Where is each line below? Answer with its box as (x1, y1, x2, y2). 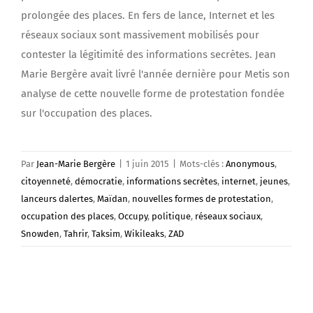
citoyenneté (21, 176, 71, 187)
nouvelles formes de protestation (132, 194, 271, 204)
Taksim (92, 228, 120, 239)
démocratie (75, 176, 122, 187)
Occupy (118, 211, 147, 221)
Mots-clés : (180, 159, 226, 169)
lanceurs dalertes (21, 194, 93, 204)
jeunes (260, 176, 288, 187)
